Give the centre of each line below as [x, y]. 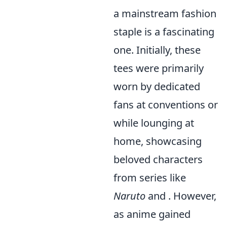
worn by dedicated [157, 86]
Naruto [129, 196]
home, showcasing [158, 141]
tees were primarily [159, 68]
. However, [192, 196]
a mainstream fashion [165, 13]
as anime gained [152, 214]
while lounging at [154, 123]
